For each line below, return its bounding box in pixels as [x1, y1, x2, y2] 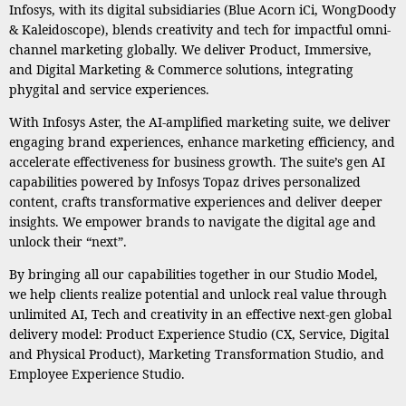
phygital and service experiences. [9, 81, 209, 98]
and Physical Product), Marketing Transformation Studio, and [9, 345, 384, 362]
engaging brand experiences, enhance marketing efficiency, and [9, 133, 395, 150]
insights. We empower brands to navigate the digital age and [9, 213, 376, 230]
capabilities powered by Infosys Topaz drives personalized [9, 173, 361, 190]
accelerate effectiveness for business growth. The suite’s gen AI [9, 153, 385, 170]
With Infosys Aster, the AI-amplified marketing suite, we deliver [9, 113, 391, 130]
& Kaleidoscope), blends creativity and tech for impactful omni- [9, 21, 391, 38]
